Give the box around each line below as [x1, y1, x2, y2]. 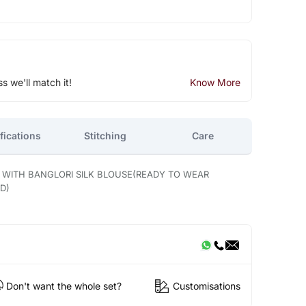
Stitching [84, 129, 127, 141]
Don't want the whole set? [5, 280, 122, 292]
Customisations [172, 280, 240, 292]
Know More [189, 76, 240, 88]
